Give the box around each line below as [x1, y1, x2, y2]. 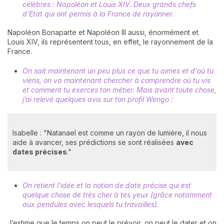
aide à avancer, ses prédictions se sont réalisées [12, 138, 176, 147]
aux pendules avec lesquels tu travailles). [22, 199, 159, 208]
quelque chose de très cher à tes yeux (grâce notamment [22, 190, 212, 199]
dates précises [12, 147, 67, 156]
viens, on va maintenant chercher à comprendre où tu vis [22, 76, 210, 85]
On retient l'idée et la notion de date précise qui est [22, 180, 191, 189]
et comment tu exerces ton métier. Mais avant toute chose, [22, 85, 216, 94]
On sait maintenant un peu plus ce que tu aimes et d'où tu [22, 66, 213, 75]
